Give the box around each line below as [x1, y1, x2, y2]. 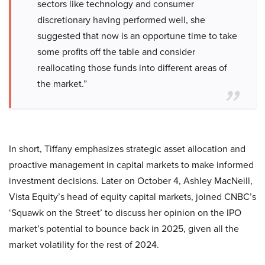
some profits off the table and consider [37, 45, 195, 59]
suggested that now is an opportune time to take [37, 29, 237, 43]
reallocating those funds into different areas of [37, 61, 227, 75]
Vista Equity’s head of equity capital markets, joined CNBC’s [9, 190, 256, 203]
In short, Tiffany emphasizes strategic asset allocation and [9, 142, 245, 156]
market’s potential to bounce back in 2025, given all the [9, 222, 239, 235]
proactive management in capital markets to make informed [9, 158, 254, 172]
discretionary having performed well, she [37, 13, 205, 27]
